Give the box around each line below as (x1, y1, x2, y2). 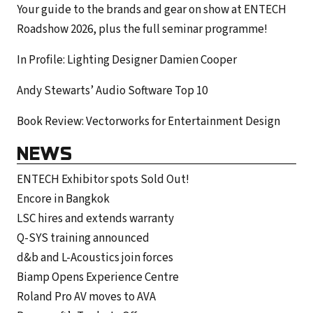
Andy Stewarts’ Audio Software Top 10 (17, 82, 208, 99)
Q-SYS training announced (17, 229, 150, 247)
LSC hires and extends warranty (17, 210, 174, 227)
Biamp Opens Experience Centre (17, 268, 179, 286)
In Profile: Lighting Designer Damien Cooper (17, 51, 237, 68)
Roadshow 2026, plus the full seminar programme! (17, 20, 268, 38)
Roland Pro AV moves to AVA (17, 288, 156, 305)
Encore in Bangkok (17, 190, 110, 208)
